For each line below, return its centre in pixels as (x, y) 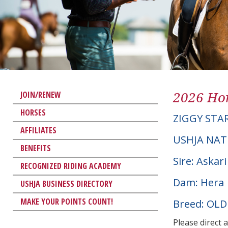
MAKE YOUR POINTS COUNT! (67, 201)
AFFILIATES (38, 130)
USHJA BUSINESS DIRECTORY (66, 183)
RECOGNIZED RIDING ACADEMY (71, 166)
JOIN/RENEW (41, 94)
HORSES (33, 112)
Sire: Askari (200, 161)
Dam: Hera (198, 182)
